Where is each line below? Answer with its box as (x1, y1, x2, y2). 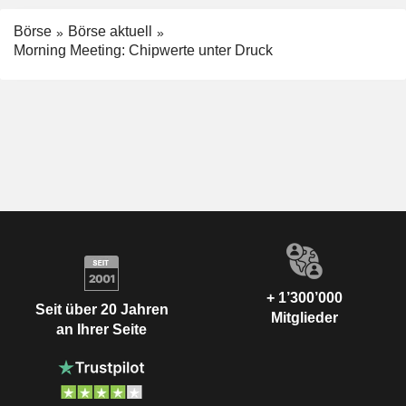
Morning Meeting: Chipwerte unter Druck (14, 43, 273, 58)
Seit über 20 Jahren (34, 301, 169, 317)
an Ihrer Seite (56, 321, 147, 337)
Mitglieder (271, 310, 338, 325)
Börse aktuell (68, 24, 152, 40)
